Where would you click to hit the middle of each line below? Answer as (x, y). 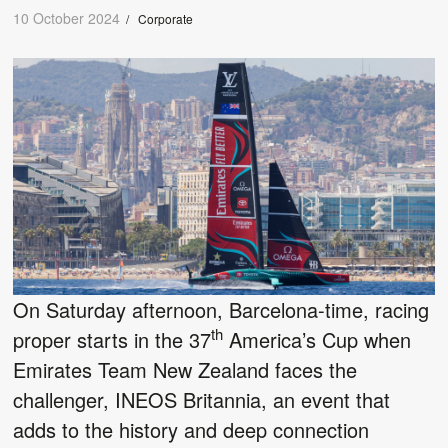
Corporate (166, 18)
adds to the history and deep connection (191, 429)
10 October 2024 (67, 18)
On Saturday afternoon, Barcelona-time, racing (221, 309)
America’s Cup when (317, 339)
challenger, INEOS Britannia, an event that (202, 399)
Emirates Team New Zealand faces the (185, 369)
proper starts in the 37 (112, 339)
